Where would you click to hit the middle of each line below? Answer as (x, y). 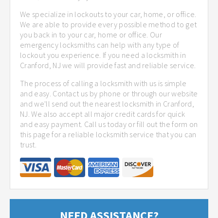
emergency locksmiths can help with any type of (100, 45)
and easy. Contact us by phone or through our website (109, 93)
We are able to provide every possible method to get (109, 24)
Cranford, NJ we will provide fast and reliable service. (108, 65)
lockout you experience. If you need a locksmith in (103, 55)
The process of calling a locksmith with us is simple (103, 83)
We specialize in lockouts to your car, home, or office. (108, 14)
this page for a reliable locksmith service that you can (108, 134)
